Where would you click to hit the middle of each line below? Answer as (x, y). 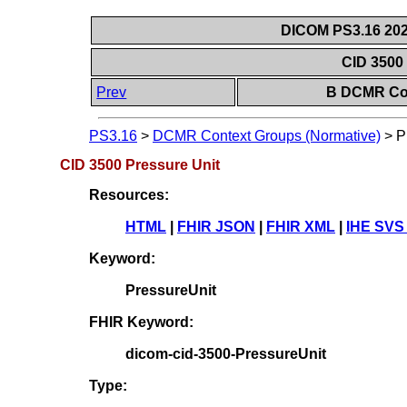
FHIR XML (301, 226)
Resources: (129, 194)
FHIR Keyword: (141, 322)
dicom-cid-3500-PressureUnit (226, 353)
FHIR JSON (216, 226)
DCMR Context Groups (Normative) (267, 136)
